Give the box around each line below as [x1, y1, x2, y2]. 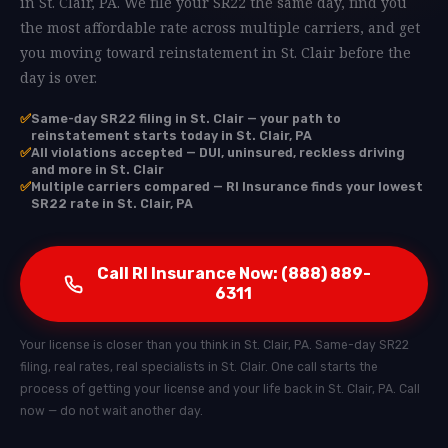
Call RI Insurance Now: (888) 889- [96, 264, 371, 283]
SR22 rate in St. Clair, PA [31, 196, 193, 211]
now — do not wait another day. [20, 404, 203, 418]
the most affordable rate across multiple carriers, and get [20, 18, 420, 37]
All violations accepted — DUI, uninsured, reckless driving [31, 145, 405, 160]
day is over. [20, 68, 97, 87]
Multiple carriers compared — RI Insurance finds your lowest [31, 179, 423, 194]
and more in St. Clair [31, 162, 164, 177]
